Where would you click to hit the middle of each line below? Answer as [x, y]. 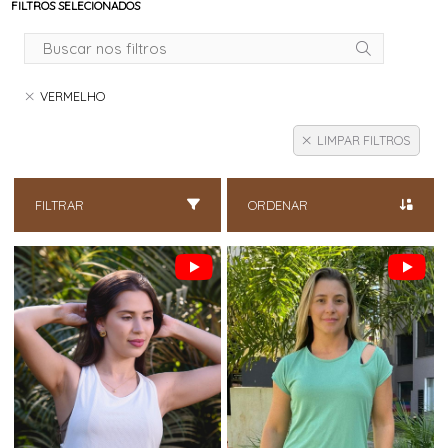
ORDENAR [278, 205]
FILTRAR [60, 205]
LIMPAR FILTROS [364, 140]
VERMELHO [72, 97]
